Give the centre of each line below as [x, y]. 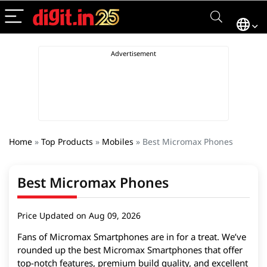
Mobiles [118, 142]
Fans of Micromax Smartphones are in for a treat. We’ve [132, 237]
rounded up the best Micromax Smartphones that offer [130, 250]
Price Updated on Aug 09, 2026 [79, 215]
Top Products [67, 142]
